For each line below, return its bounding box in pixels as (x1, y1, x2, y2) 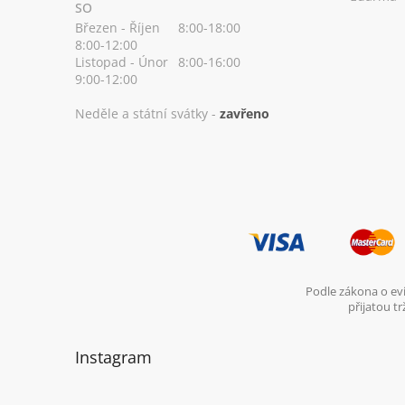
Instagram (75, 346, 152, 369)
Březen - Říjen (75, 18, 160, 36)
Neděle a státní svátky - (75, 104, 220, 122)
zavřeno (220, 104, 269, 122)
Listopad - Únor (75, 52, 168, 71)
